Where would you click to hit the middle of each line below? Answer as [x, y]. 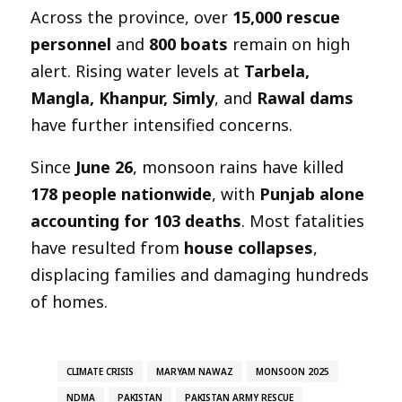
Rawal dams [305, 97]
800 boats [188, 44]
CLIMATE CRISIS [100, 371]
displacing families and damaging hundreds [200, 274]
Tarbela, [277, 70]
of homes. [69, 301]
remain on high [289, 44]
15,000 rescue [286, 17]
